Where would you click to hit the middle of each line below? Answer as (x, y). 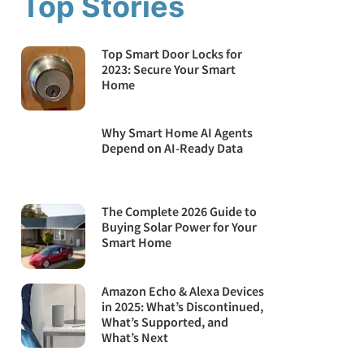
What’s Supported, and (165, 321)
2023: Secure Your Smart (169, 69)
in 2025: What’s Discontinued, (183, 306)
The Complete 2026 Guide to (180, 212)
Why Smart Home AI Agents (178, 133)
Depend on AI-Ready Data (173, 148)
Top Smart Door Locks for (172, 54)
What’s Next (135, 337)
